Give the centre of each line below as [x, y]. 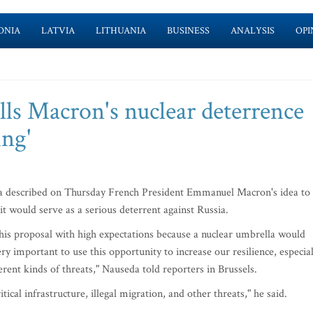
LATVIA [58, 31]
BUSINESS [188, 31]
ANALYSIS [252, 31]
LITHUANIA [121, 31]
